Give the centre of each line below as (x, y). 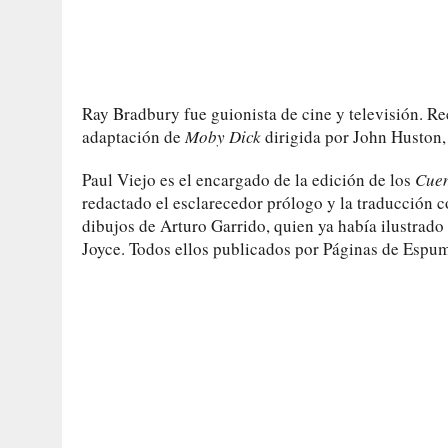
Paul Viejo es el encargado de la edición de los (248, 179)
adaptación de (133, 136)
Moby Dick (223, 136)
